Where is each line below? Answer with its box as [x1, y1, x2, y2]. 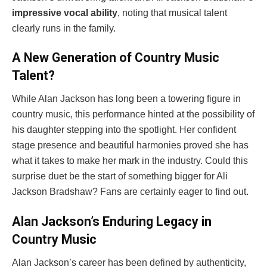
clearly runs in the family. [12, 23, 116, 33]
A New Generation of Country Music [12, 50, 219, 66]
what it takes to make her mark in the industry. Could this [12, 156, 248, 166]
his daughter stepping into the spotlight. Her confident [12, 125, 236, 135]
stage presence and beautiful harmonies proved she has [12, 140, 249, 151]
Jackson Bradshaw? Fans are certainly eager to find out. [12, 187, 249, 197]
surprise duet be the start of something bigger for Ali [12, 171, 228, 182]
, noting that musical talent [117, 7, 227, 18]
